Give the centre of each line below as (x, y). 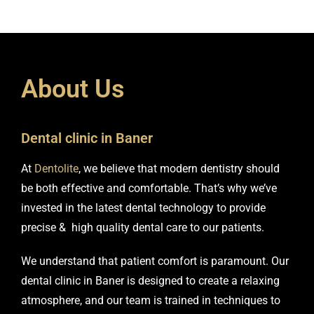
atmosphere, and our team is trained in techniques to (151, 300)
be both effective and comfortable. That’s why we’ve (149, 188)
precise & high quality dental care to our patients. (143, 227)
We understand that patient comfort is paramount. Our (155, 261)
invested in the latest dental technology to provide (143, 208)
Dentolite (56, 169)
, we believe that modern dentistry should (179, 169)
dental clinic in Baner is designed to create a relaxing (150, 281)
